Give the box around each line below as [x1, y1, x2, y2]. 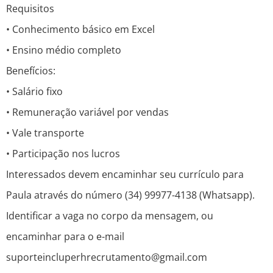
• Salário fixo [6, 85, 63, 99]
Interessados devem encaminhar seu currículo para [6, 168, 244, 182]
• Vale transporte [6, 126, 84, 140]
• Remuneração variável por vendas [6, 105, 169, 119]
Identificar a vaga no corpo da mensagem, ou [6, 209, 213, 223]
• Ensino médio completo [6, 43, 121, 57]
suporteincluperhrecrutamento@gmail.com [6, 250, 207, 264]
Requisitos [6, 2, 54, 16]
